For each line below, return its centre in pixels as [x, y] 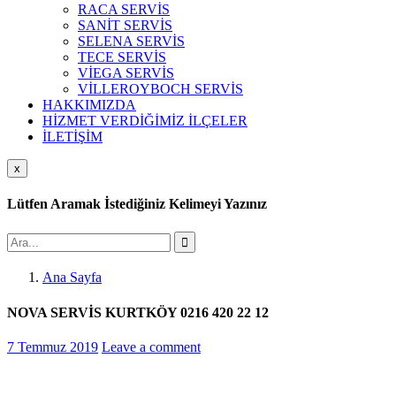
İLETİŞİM [72, 137]
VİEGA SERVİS [126, 73]
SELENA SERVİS [131, 41]
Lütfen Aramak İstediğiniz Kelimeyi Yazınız [137, 204]
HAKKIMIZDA [89, 105]
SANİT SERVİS [125, 25]
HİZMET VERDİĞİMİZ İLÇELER [145, 121]
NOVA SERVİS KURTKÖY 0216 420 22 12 [138, 312]
